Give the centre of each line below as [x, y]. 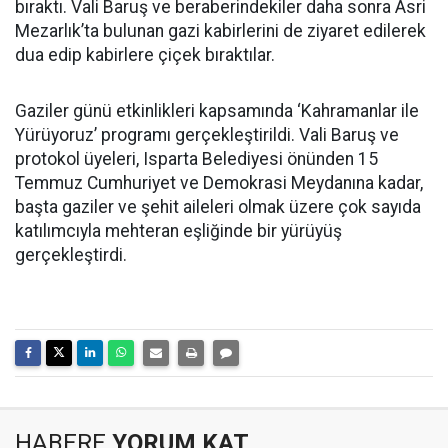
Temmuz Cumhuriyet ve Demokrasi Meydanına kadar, [219, 183]
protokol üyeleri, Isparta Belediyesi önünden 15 [196, 159]
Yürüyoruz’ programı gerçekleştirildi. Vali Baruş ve [207, 135]
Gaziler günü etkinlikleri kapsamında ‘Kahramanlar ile [217, 111]
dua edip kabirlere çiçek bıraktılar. [145, 55]
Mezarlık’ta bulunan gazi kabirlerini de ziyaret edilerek [220, 31]
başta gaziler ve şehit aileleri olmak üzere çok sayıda [218, 207]
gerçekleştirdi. [71, 255]
